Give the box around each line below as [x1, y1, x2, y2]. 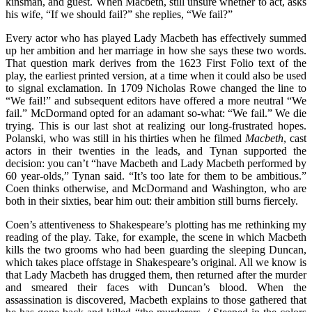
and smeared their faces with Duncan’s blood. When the [6, 281, 306, 293]
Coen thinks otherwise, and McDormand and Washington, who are [6, 182, 306, 194]
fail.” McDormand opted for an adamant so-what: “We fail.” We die [6, 107, 306, 119]
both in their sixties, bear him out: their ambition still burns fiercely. [6, 194, 298, 207]
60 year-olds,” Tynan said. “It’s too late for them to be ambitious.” [6, 169, 306, 182]
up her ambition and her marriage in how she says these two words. [6, 44, 306, 56]
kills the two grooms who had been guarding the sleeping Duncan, [6, 243, 306, 256]
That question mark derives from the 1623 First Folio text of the [6, 56, 306, 69]
